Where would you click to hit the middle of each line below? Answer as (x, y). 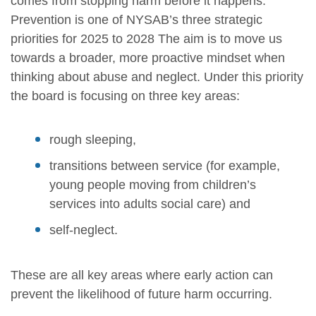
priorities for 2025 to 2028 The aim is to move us (146, 38)
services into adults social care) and (150, 203)
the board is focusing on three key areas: (125, 96)
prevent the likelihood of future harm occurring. (141, 294)
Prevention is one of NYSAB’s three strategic (136, 19)
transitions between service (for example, (165, 165)
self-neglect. (84, 230)
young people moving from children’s (153, 184)
